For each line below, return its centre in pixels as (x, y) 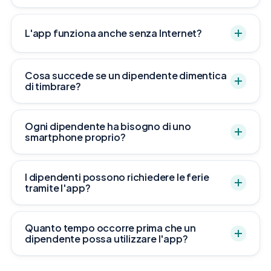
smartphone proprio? (75, 137)
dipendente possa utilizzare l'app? (106, 239)
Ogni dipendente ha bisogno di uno (108, 126)
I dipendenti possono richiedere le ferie (117, 177)
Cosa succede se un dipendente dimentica (126, 76)
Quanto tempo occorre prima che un (110, 228)
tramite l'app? (58, 188)
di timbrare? (53, 87)
